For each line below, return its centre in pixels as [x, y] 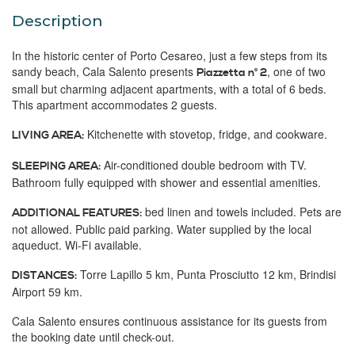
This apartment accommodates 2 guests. [115, 105]
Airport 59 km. [47, 292]
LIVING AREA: [48, 136]
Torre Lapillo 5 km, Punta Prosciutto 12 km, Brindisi [208, 274]
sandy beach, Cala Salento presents [103, 71]
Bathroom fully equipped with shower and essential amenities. [166, 182]
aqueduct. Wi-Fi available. [77, 245]
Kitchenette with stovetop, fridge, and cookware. [207, 134]
